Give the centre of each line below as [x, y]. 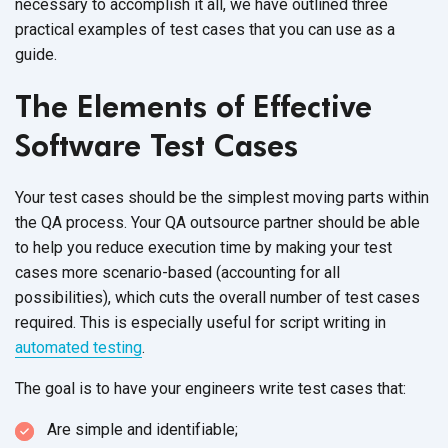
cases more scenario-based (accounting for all [177, 272]
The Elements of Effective [193, 105]
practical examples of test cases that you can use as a [205, 29]
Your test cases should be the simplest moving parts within [222, 197]
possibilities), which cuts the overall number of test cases [217, 297]
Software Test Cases [156, 144]
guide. [36, 54]
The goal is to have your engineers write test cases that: [210, 388]
